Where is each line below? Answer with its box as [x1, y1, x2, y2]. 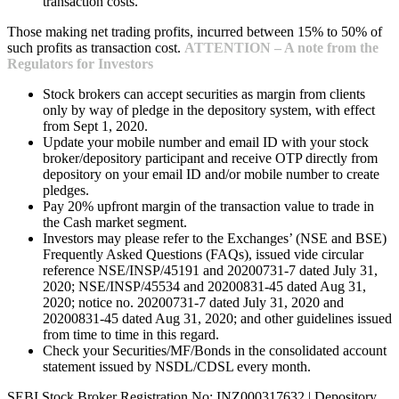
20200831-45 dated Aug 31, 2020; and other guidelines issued [43, 310, 392, 326]
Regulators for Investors [7, 55, 153, 71]
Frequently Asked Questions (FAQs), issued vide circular [43, 246, 363, 262]
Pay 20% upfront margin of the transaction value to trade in [43, 198, 374, 214]
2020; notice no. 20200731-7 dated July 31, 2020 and [43, 294, 344, 310]
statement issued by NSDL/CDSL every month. [43, 358, 311, 374]
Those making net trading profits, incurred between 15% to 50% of [7, 23, 382, 39]
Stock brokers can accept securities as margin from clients [43, 85, 365, 102]
